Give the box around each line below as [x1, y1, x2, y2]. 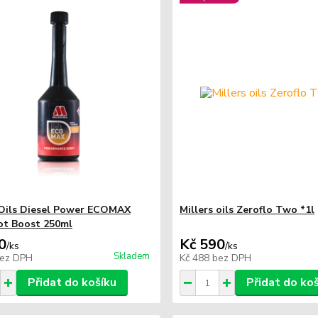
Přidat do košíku [27, 275, 116, 290]
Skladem [114, 250, 150, 263]
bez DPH [212, 251, 252, 265]
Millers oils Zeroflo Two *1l [180, 203, 315, 216]
